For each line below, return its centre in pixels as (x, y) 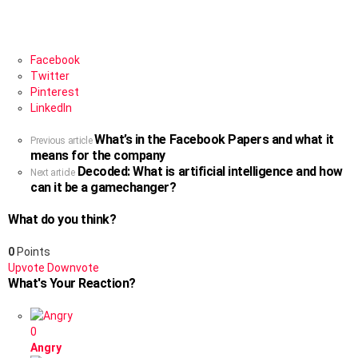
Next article (53, 173)
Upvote (26, 268)
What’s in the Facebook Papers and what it (214, 139)
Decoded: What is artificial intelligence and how (210, 171)
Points (32, 252)
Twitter (50, 76)
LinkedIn (51, 108)
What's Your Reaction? (72, 283)
